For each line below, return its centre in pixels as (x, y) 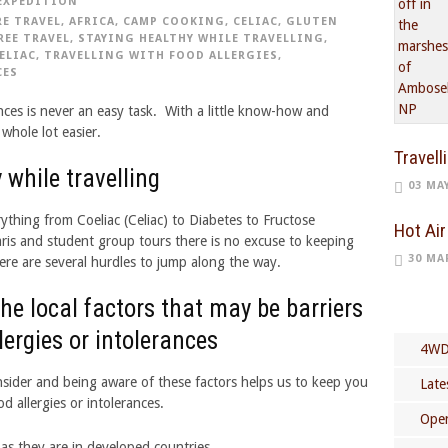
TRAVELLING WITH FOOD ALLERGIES (161, 55)
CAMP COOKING (174, 21)
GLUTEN (312, 21)
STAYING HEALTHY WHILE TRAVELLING (201, 38)
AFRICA (92, 21)
